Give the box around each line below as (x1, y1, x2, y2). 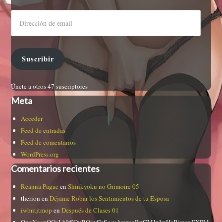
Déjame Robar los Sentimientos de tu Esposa (50, 194, 169, 203)
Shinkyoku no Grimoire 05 (68, 182, 140, 191)
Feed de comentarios (21, 138, 76, 147)
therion (21, 194, 41, 203)
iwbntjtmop (21, 206, 53, 215)
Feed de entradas (21, 126, 66, 135)
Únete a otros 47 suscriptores (11, 82, 88, 91)
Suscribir (21, 54, 54, 64)
